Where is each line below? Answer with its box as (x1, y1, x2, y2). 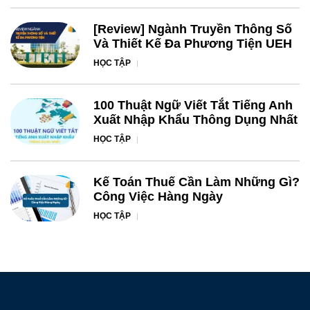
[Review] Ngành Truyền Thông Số (93, 21, 292, 36)
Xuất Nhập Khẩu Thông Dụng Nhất (93, 113, 298, 127)
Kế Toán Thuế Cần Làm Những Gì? (93, 175, 300, 189)
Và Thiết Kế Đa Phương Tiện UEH (93, 36, 292, 51)
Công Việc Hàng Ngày (93, 190, 223, 203)
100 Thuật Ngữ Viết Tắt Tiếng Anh (93, 98, 293, 113)
